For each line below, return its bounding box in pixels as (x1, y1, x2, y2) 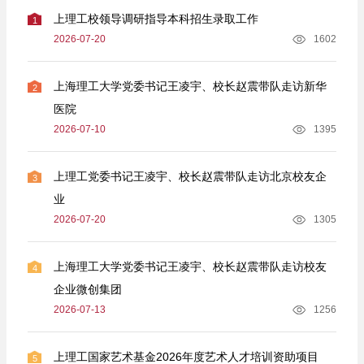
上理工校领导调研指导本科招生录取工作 (54, 12, 258, 25)
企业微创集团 (54, 283, 122, 296)
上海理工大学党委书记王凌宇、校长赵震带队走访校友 (54, 260, 327, 273)
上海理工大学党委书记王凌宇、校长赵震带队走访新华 (54, 80, 327, 93)
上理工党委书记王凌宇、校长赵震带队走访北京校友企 (54, 170, 327, 183)
